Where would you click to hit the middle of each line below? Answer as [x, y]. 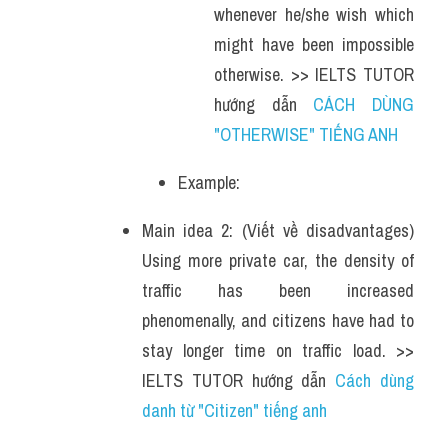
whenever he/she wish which [314, 14]
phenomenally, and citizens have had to [278, 320]
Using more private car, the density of [278, 260]
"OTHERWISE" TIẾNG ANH [308, 134]
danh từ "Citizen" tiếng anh [234, 410]
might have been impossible [314, 44]
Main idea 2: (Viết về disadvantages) [278, 230]
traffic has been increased [278, 290]
